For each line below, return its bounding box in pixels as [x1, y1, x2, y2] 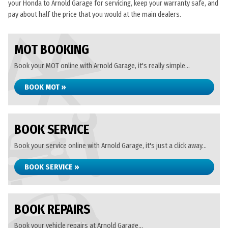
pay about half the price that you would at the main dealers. [8, 10, 181, 19]
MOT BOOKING [14, 42, 89, 58]
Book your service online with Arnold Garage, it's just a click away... [14, 141, 207, 150]
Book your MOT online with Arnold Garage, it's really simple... [14, 62, 190, 70]
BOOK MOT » [24, 82, 66, 92]
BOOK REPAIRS [14, 202, 90, 217]
